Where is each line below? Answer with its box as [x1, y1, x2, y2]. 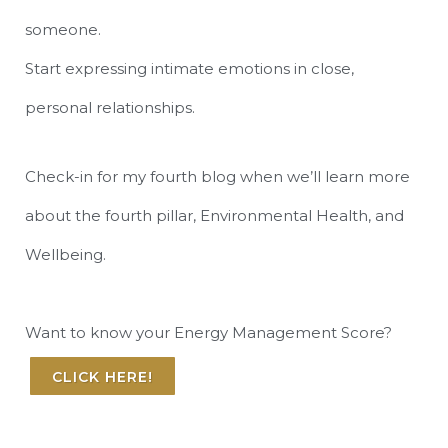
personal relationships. [25, 98, 195, 117]
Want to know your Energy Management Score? [25, 323, 392, 342]
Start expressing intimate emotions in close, [25, 59, 354, 78]
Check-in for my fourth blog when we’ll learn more [25, 167, 410, 186]
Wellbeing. [25, 245, 106, 264]
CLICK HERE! [52, 368, 153, 386]
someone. [25, 20, 101, 39]
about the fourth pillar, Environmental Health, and [25, 206, 404, 225]
